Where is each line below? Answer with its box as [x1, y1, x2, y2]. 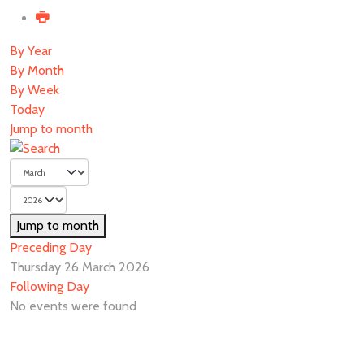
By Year [10, 43, 52, 58]
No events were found [10, 298, 136, 314]
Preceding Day [10, 240, 92, 255]
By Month [10, 63, 64, 78]
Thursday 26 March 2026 [10, 259, 149, 275]
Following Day [10, 279, 89, 294]
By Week [10, 82, 59, 97]
